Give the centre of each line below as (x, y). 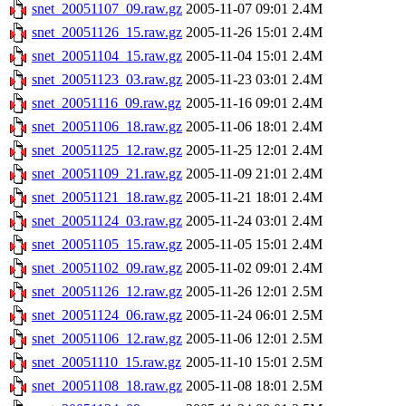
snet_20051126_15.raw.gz (107, 33)
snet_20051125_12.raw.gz (107, 150)
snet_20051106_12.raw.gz (107, 339)
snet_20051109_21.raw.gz (107, 174)
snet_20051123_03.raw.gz (107, 80)
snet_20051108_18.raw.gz (107, 386)
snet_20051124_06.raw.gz (107, 315)
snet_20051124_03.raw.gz (107, 221)
